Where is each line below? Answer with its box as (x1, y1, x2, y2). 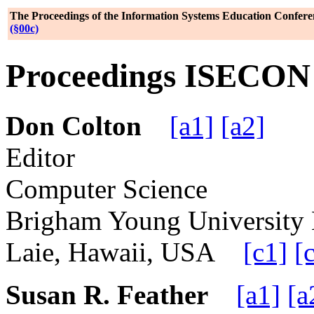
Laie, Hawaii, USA (6, 236, 243, 267)
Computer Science (6, 173, 207, 204)
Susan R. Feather (6, 279, 208, 310)
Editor (6, 142, 75, 172)
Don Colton (6, 110, 142, 141)
